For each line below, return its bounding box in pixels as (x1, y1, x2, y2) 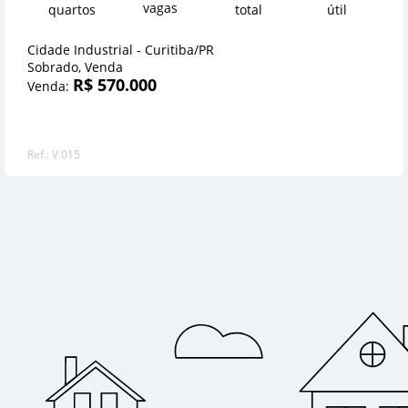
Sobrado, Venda (27, 58, 123, 76)
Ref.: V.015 (27, 147, 80, 163)
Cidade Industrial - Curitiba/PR (27, 41, 214, 59)
